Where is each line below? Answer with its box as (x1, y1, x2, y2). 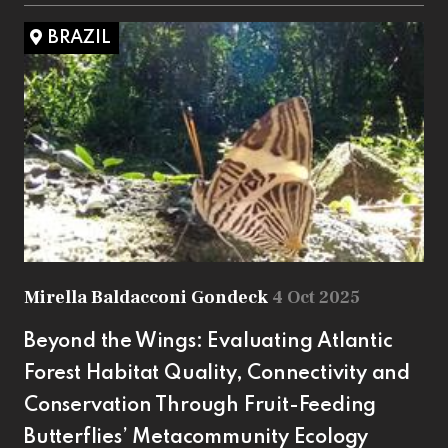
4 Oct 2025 (272, 285, 360, 309)
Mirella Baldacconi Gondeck (24, 285, 272, 309)
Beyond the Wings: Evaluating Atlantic (24, 331, 393, 352)
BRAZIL (48, 28, 111, 47)
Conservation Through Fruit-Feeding (24, 395, 377, 416)
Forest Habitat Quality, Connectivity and (24, 363, 410, 384)
